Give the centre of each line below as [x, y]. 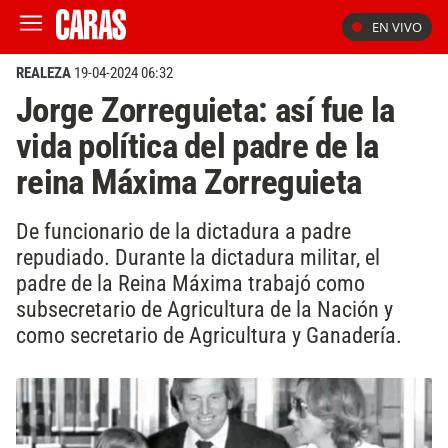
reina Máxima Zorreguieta [189, 182]
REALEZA [43, 73]
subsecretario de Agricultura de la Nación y [204, 308]
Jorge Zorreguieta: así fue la [205, 110]
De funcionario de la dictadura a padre [183, 230]
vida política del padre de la [197, 146]
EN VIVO [397, 27]
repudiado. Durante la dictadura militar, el [198, 256]
